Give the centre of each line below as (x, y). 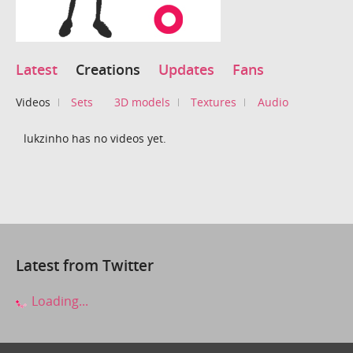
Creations (108, 70)
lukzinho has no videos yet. (95, 138)
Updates (186, 70)
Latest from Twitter (85, 265)
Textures (214, 102)
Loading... (58, 301)
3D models (142, 102)
